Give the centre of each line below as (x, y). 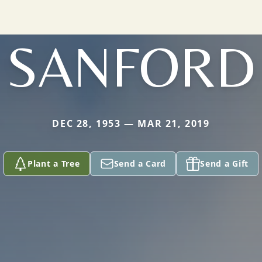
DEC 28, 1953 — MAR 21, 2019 (131, 123)
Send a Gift (224, 163)
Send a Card (140, 163)
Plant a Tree (54, 163)
